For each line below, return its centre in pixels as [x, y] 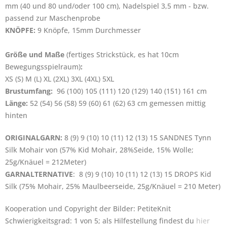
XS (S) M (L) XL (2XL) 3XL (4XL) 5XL [60, 79]
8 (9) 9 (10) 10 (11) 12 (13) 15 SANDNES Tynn [137, 138]
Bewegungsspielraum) [43, 67]
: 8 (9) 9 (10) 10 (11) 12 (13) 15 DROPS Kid [142, 174]
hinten [16, 115]
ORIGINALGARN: [34, 138]
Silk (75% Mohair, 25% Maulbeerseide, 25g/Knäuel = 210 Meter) [113, 186]
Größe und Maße [36, 54]
